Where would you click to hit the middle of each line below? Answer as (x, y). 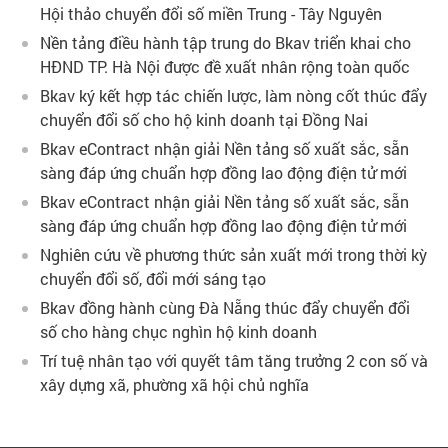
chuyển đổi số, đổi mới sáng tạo (153, 278)
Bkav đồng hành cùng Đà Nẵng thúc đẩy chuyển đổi (225, 307)
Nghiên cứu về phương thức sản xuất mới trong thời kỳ (233, 254)
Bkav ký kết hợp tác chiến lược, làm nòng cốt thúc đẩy (233, 95)
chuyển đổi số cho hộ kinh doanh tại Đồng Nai (204, 119)
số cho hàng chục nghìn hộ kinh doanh (178, 331)
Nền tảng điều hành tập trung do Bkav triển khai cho (225, 42)
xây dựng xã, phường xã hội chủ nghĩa (174, 384)
